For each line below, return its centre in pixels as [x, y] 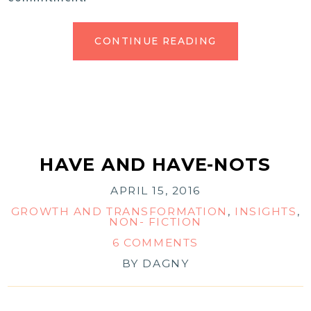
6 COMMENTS [155, 243]
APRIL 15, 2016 [155, 191]
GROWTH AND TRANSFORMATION [119, 212]
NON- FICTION [155, 222]
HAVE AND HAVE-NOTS [155, 165]
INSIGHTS [266, 212]
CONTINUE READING [155, 41]
